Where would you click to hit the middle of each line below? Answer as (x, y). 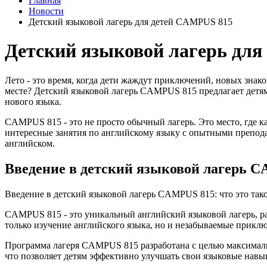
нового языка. (33, 101)
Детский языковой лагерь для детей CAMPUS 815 (131, 22)
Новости (46, 11)
